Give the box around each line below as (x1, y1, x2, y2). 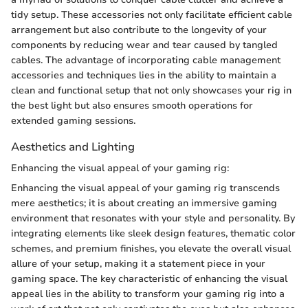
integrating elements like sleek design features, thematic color (11, 227, 296, 240)
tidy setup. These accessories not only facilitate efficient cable (11, 8, 292, 21)
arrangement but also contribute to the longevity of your (11, 23, 267, 36)
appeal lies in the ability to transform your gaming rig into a (11, 287, 285, 300)
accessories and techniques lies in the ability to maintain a (11, 68, 276, 82)
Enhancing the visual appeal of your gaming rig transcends (11, 181, 280, 195)
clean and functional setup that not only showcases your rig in (11, 83, 291, 97)
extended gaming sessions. (11, 113, 135, 127)
